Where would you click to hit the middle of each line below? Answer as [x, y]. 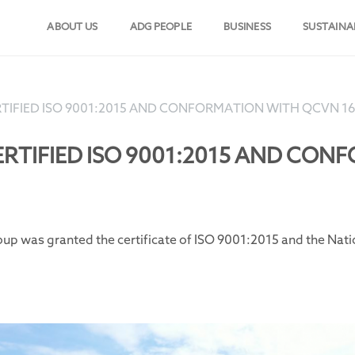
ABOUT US [73, 27]
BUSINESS [248, 27]
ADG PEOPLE [161, 27]
